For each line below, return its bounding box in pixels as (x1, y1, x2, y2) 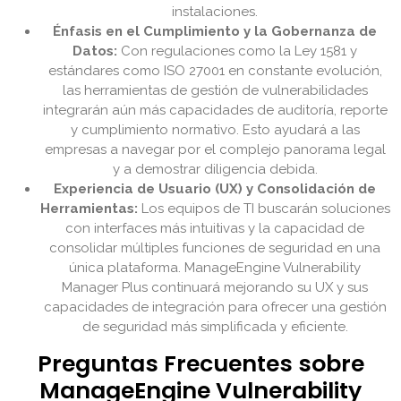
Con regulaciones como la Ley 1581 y (117, 43, 357, 60)
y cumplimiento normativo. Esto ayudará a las (70, 122, 360, 139)
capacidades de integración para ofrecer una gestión (43, 299, 387, 316)
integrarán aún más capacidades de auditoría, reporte (42, 102, 388, 119)
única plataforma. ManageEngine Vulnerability (69, 260, 361, 277)
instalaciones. (172, 4, 258, 21)
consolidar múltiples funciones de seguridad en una (49, 240, 380, 257)
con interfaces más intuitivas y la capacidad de (65, 220, 364, 237)
